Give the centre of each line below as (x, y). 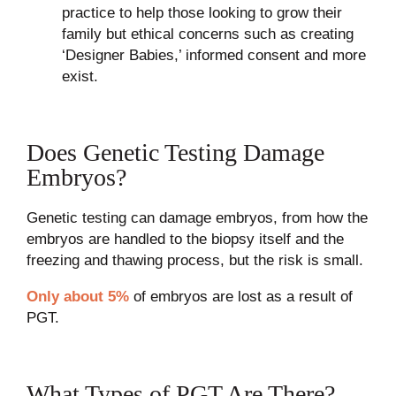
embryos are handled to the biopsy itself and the (185, 239)
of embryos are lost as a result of (240, 297)
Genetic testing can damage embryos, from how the (197, 218)
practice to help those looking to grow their (202, 13)
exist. (80, 76)
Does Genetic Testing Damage (175, 152)
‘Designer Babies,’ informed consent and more (213, 55)
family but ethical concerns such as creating (207, 34)
